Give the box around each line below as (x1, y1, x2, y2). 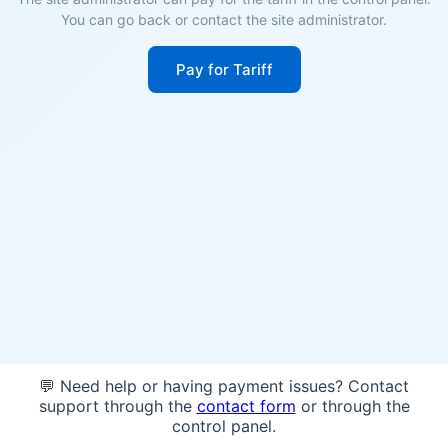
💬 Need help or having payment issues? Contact (39, 376, 409, 396)
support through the (38, 396, 197, 416)
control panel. (172, 416, 276, 436)
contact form (196, 396, 296, 416)
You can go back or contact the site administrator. (61, 11, 387, 28)
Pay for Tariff (175, 60, 273, 79)
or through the (295, 396, 410, 416)
